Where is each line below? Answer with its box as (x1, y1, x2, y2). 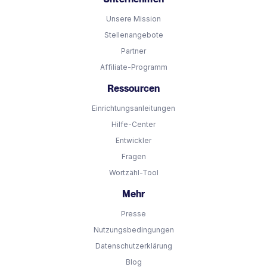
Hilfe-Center (111, 119, 156, 129)
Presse (121, 209, 146, 218)
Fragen (121, 151, 146, 161)
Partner (121, 46, 146, 55)
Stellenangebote (104, 30, 163, 39)
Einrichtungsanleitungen (92, 103, 175, 113)
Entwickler (116, 135, 151, 145)
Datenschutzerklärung (95, 241, 172, 250)
